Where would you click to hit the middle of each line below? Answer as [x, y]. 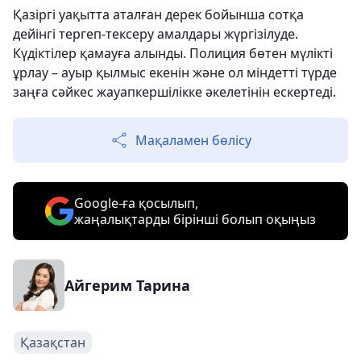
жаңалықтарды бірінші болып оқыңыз [195, 219]
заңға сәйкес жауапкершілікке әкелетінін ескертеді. [174, 92]
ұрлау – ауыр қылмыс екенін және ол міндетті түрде [175, 73]
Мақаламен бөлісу [193, 140]
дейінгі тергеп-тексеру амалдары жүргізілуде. [156, 34]
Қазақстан [53, 342]
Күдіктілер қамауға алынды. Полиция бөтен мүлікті [173, 53]
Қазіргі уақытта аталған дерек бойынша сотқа [158, 15]
